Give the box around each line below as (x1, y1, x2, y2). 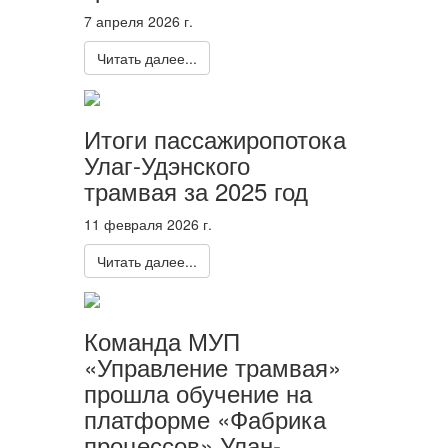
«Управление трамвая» (83, 348, 341, 384)
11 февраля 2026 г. (83, 213, 212, 234)
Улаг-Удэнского (83, 146, 250, 182)
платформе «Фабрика (83, 400, 326, 436)
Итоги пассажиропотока (83, 120, 346, 156)
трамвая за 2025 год (83, 172, 308, 208)
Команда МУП (83, 322, 240, 358)
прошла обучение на (83, 374, 312, 410)
